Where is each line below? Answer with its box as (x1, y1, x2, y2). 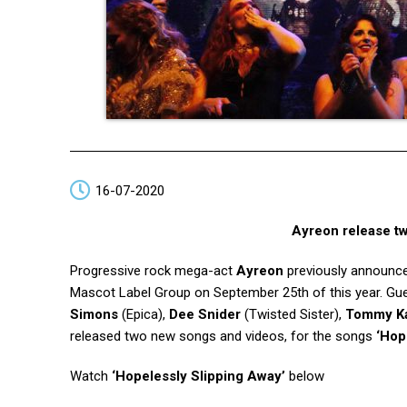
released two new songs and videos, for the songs (70, 328, 376, 344)
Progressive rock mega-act (70, 263, 236, 279)
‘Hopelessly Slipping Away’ (112, 368, 285, 384)
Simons (70, 306, 118, 323)
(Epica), (118, 306, 169, 323)
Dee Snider (169, 306, 241, 323)
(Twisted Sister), (241, 306, 345, 323)
